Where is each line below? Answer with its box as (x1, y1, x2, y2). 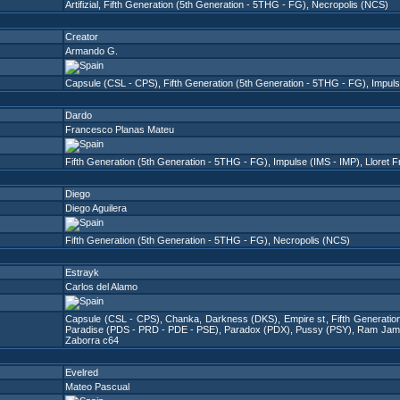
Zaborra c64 (65, 335, 119, 346)
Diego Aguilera (65, 203, 127, 213)
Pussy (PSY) (296, 324, 353, 335)
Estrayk (65, 267, 99, 278)
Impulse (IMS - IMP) (273, 156, 360, 167)
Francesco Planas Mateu (65, 124, 174, 135)
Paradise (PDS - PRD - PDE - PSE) (65, 324, 220, 335)
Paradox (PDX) (224, 324, 291, 335)
